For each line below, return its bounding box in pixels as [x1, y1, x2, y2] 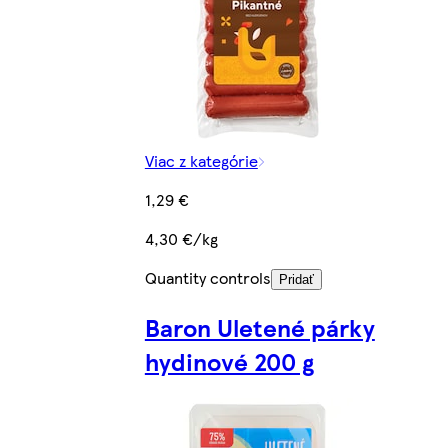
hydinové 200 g [144, 343, 314, 378]
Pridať [278, 271, 314, 287]
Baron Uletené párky [144, 309, 375, 344]
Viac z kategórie [144, 148, 258, 172]
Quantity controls [144, 265, 271, 289]
